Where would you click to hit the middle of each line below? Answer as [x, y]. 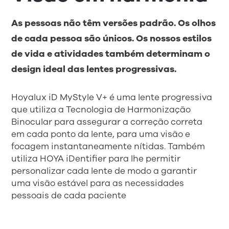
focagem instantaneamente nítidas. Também [108, 146]
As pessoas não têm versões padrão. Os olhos [114, 23]
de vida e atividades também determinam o [111, 54]
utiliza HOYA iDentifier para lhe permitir [96, 158]
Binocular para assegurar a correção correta [107, 122]
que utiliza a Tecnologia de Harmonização [101, 109]
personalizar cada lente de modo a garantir [104, 171]
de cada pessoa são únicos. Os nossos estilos [112, 38]
